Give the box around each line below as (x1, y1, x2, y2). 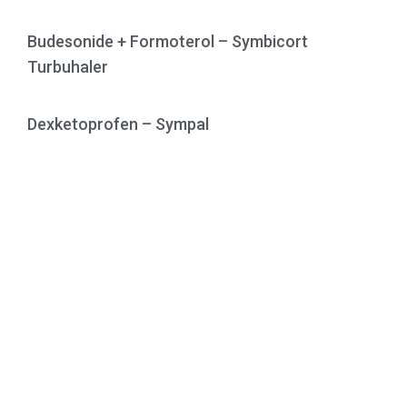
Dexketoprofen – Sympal (27, 114, 209, 134)
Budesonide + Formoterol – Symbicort (27, 31, 308, 51)
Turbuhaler (27, 56, 108, 76)
